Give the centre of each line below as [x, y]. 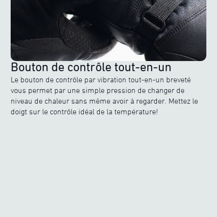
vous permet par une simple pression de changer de [98, 90]
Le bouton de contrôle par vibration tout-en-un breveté [101, 80]
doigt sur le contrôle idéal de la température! [85, 112]
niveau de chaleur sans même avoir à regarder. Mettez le [105, 101]
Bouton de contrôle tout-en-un [91, 67]
